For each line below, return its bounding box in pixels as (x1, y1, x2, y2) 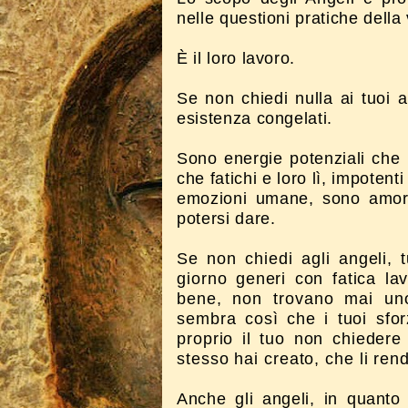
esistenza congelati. (177, 109, 338, 127)
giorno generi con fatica (177, 270, 385, 288)
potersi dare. (177, 209, 276, 228)
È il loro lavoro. (177, 49, 301, 67)
